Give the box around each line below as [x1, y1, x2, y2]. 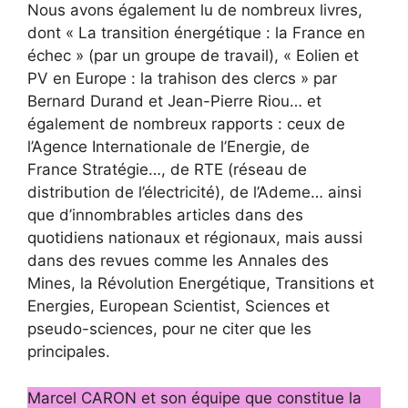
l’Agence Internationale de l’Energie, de [27, 138, 310, 157]
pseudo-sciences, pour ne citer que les [27, 320, 311, 339]
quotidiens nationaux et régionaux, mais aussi [27, 229, 362, 248]
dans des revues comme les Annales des [27, 251, 329, 270]
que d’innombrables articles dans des [27, 206, 303, 225]
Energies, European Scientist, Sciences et [27, 297, 330, 316]
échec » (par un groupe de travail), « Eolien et [27, 46, 359, 66]
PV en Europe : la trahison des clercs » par [27, 69, 337, 88]
